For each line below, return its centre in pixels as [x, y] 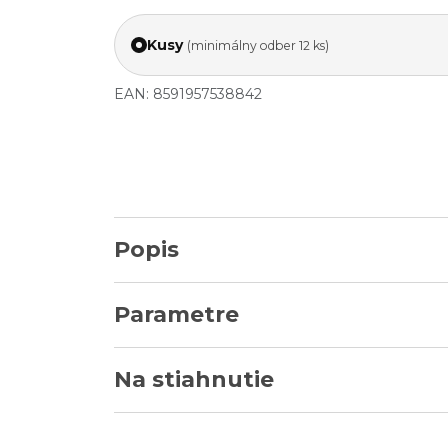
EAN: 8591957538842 [188, 94]
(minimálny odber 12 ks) [258, 45]
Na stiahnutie [194, 379]
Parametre [176, 314]
